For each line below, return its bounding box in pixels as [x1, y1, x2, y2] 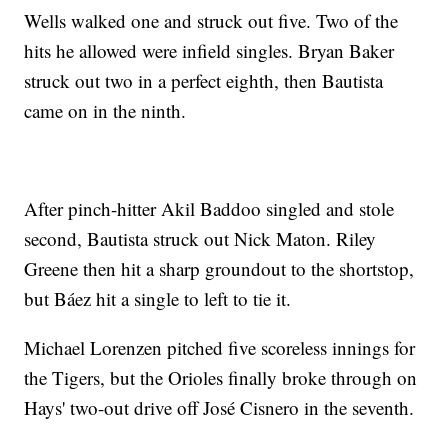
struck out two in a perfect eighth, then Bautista [24, 68, 384, 94]
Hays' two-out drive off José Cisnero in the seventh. [24, 395, 415, 421]
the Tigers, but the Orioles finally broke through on [24, 365, 418, 391]
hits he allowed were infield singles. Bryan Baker [24, 38, 395, 64]
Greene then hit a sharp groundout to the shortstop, [24, 256, 415, 282]
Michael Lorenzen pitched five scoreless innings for [24, 335, 416, 361]
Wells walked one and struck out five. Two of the [24, 8, 399, 34]
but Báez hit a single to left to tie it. [24, 286, 292, 312]
